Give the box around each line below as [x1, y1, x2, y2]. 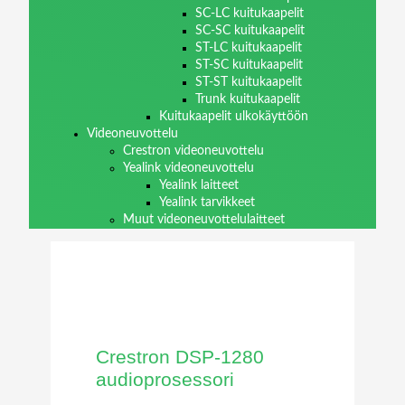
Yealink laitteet [159, 178, 239, 192]
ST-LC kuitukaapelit [195, 41, 302, 54]
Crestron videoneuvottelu [123, 144, 264, 157]
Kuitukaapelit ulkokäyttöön [159, 109, 308, 123]
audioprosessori [96, 368, 234, 390]
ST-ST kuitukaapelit [195, 75, 302, 89]
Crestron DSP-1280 [96, 345, 264, 367]
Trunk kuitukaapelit [195, 92, 300, 106]
